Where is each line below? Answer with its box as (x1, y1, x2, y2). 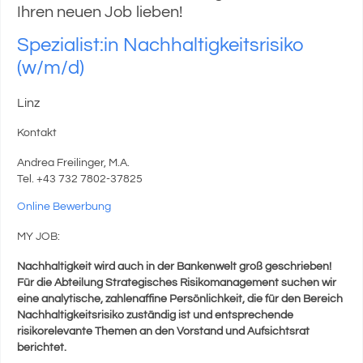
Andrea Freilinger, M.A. (17, 157, 130, 169)
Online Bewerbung (17, 201, 111, 212)
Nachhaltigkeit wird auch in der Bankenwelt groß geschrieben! (17, 261, 331, 272)
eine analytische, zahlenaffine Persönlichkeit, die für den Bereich (17, 293, 343, 305)
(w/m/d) (17, 58, 84, 78)
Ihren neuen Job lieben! (17, 4, 182, 20)
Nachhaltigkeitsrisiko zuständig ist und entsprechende (17, 310, 293, 321)
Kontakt (17, 127, 57, 139)
